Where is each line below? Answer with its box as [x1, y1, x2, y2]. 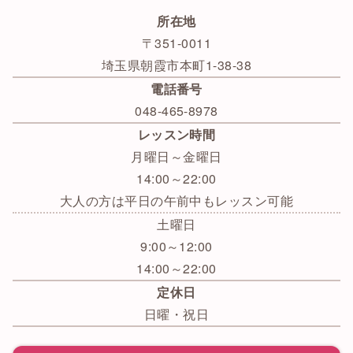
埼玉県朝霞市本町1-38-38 [101, 56, 252, 75]
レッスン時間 [137, 125, 216, 144]
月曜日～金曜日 [131, 147, 222, 166]
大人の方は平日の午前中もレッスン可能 [59, 191, 294, 210]
